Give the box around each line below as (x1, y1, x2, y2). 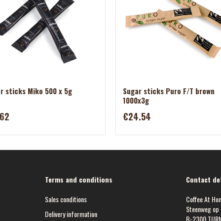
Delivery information (45, 209, 98, 219)
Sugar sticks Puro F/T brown (122, 85, 215, 96)
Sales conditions (45, 194, 87, 204)
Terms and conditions (45, 174, 113, 184)
